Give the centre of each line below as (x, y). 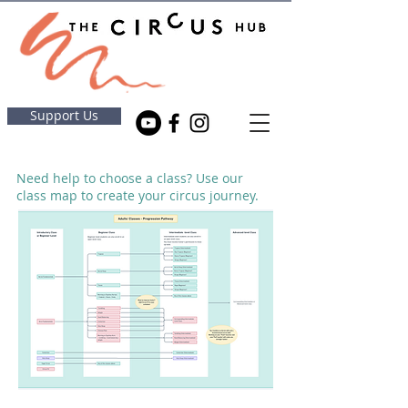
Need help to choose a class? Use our (130, 178)
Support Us (64, 116)
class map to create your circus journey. (138, 195)
